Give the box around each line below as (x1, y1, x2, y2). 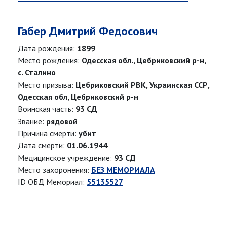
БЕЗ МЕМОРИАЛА (91, 165, 155, 175)
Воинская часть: (18, 104, 75, 115)
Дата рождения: (18, 43, 77, 54)
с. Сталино (18, 67, 56, 78)
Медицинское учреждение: (18, 153, 114, 163)
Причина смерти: (18, 128, 79, 139)
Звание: (18, 116, 46, 127)
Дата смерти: (18, 140, 67, 151)
